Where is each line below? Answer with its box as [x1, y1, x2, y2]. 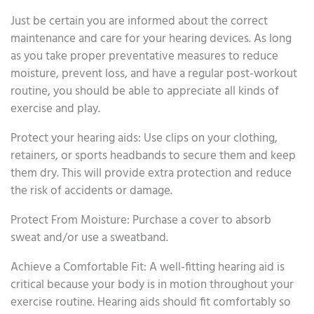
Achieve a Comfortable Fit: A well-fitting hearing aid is [11, 257, 285, 277]
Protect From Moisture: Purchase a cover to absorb [11, 210, 271, 230]
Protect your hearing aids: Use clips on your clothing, [11, 128, 278, 148]
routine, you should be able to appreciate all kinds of [11, 81, 279, 101]
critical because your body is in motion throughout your [11, 275, 294, 294]
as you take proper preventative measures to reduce [11, 46, 278, 66]
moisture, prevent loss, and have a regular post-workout [11, 64, 297, 83]
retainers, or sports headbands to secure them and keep [11, 146, 296, 165]
